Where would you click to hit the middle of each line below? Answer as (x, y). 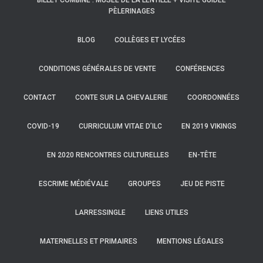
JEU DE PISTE (202, 184)
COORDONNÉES (213, 97)
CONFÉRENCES (200, 69)
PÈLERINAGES (131, 11)
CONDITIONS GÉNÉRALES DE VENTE (97, 69)
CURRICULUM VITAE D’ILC (120, 126)
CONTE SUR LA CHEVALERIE (122, 97)
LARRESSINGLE (100, 213)
